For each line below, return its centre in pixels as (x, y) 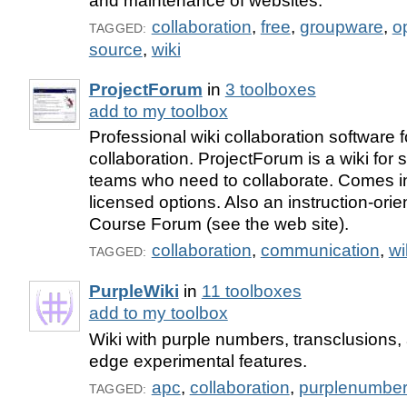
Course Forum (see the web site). (218, 224)
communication (320, 251)
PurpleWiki (134, 292)
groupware (341, 26)
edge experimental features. (198, 362)
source (115, 49)
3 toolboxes (270, 89)
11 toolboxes (251, 292)
